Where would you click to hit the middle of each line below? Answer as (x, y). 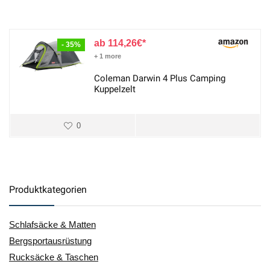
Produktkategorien (48, 190)
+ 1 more (108, 56)
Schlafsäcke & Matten (52, 225)
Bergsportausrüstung (50, 241)
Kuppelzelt (115, 89)
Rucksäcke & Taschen (54, 257)
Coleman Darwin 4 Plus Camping (160, 79)
